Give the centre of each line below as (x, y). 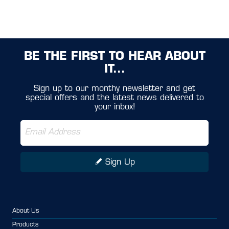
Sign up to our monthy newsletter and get (114, 89)
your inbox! (114, 107)
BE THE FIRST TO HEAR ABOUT (114, 57)
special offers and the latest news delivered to (114, 98)
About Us (26, 211)
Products (25, 225)
